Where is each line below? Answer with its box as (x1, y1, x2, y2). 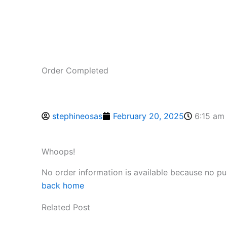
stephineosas (52, 111, 102, 122)
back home (42, 180, 84, 191)
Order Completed (42, 65, 108, 76)
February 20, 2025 (113, 111, 184, 122)
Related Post (42, 202, 90, 213)
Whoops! (42, 146, 75, 157)
